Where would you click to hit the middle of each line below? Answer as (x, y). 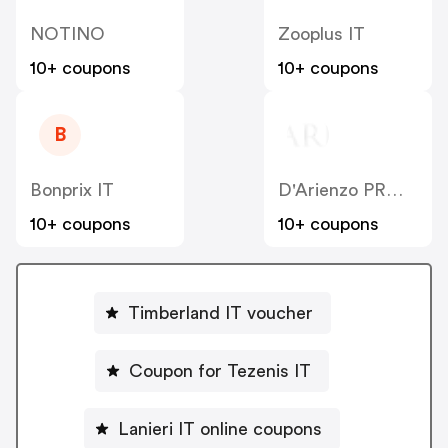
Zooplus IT (321, 34)
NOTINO (67, 34)
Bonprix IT (72, 190)
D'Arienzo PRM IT (394, 190)
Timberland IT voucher (220, 312)
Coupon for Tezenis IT (220, 370)
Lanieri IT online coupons (220, 428)
